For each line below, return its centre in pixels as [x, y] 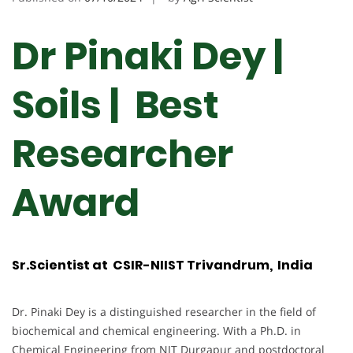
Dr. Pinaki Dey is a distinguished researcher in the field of [164, 311]
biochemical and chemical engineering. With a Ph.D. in [156, 330]
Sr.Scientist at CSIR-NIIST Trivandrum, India [162, 265]
